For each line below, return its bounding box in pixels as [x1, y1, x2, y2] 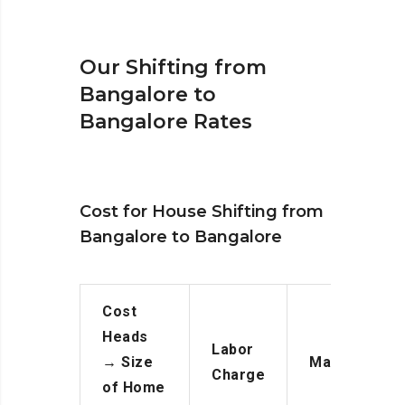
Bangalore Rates [80, 109, 252, 135]
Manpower [309, 353, 385, 372]
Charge [212, 366, 265, 384]
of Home [102, 379, 165, 397]
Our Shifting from [80, 55, 267, 80]
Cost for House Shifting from [80, 202, 324, 222]
